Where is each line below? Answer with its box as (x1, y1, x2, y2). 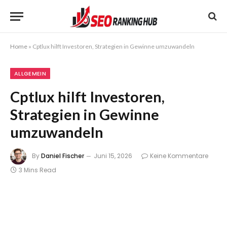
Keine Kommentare (150, 152, 208, 161)
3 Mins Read (19, 166, 56, 174)
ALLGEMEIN (14, 69, 46, 78)
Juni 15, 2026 (94, 152, 132, 161)
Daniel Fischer (41, 152, 84, 161)
